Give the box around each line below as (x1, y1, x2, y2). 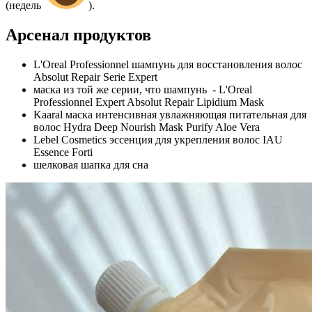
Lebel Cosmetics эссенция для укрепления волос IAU (33, 134, 283, 146)
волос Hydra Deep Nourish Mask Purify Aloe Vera (33, 121, 260, 134)
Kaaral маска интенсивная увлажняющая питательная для (33, 109, 306, 121)
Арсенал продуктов (6, 26, 151, 45)
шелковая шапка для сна (33, 159, 148, 171)
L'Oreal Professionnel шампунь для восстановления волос (33, 58, 302, 71)
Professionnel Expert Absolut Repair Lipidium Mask (33, 96, 264, 109)
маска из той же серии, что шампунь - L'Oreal (33, 84, 252, 96)
